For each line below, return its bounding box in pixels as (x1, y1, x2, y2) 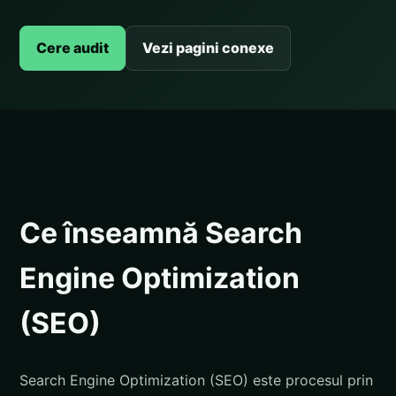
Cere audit (36, 39, 109, 57)
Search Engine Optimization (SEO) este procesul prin (19, 370, 373, 389)
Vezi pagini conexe (142, 39, 274, 57)
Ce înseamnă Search (19, 216, 302, 250)
